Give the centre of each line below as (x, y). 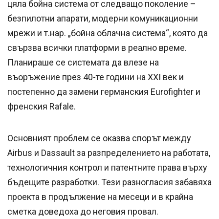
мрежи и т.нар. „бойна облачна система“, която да (108, 33)
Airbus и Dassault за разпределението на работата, (109, 153)
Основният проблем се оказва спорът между (99, 138)
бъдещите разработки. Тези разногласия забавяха (109, 182)
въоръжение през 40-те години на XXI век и (96, 77)
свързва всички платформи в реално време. (97, 48)
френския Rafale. (42, 107)
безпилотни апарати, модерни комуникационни (103, 19)
